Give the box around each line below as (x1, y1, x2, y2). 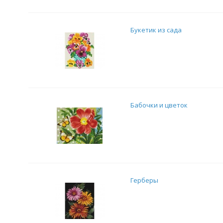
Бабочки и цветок (130, 101, 188, 110)
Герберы (130, 176, 158, 185)
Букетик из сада (130, 25, 182, 34)
